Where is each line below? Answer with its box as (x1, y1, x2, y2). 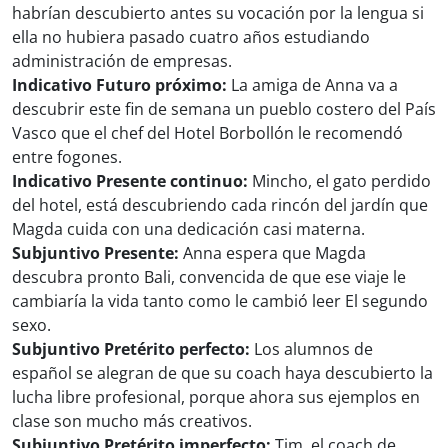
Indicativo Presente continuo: (12, 170, 248, 193)
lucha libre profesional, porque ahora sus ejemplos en (12, 386, 420, 409)
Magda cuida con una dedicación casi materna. (12, 218, 365, 241)
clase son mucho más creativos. (12, 410, 252, 433)
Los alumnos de (250, 338, 373, 361)
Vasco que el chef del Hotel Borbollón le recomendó (12, 122, 403, 145)
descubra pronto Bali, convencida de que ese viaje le (12, 266, 406, 289)
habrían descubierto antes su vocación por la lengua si (12, 2, 424, 25)
